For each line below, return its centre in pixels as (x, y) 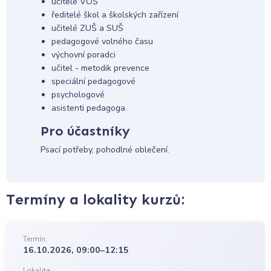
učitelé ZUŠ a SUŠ (87, 28)
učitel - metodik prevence (100, 68)
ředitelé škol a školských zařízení (115, 15)
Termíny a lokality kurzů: (95, 200)
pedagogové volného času (102, 42)
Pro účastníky (85, 131)
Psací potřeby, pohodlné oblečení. (105, 150)
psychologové (78, 95)
